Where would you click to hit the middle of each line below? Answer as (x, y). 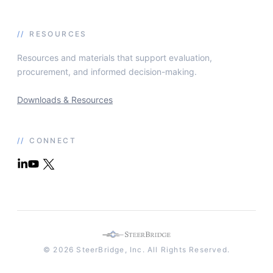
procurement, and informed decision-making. (107, 71)
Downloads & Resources (65, 99)
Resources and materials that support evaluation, (115, 57)
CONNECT (51, 140)
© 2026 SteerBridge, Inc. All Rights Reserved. (136, 249)
